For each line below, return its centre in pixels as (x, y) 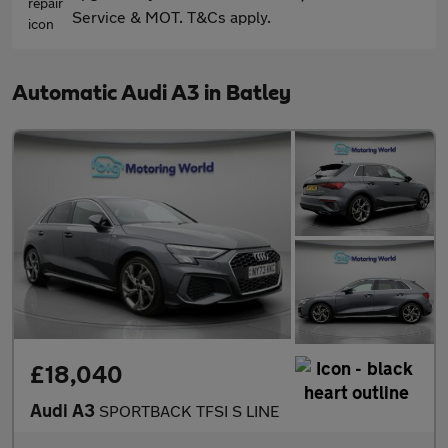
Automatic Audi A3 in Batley (151, 93)
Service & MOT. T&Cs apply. (171, 16)
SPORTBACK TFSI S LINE (189, 411)
